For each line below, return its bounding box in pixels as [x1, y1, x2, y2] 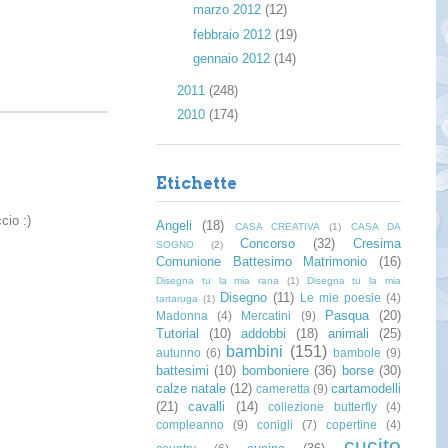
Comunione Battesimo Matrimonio [156, 254, 368, 270]
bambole [332, 346, 381, 360]
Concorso [240, 236, 295, 252]
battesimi [156, 363, 209, 379]
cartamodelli [331, 381, 401, 397]
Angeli [156, 218, 192, 234]
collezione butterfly [268, 400, 377, 414]
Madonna [156, 309, 208, 323]
